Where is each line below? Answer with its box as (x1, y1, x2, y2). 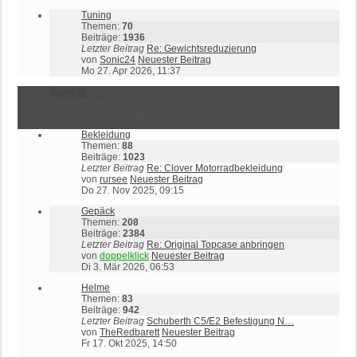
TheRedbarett (100, 327, 159, 338)
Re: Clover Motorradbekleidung (147, 163, 283, 174)
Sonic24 (100, 54, 135, 65)
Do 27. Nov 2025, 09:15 (81, 185, 184, 196)
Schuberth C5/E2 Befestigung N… (147, 316, 294, 327)
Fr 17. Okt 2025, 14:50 (81, 338, 177, 349)
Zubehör (49, 86, 86, 97)
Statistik (81, 97, 115, 108)
